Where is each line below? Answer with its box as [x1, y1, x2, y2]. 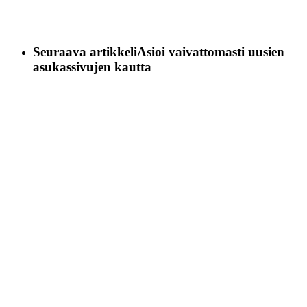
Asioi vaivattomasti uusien [137, 44, 284, 59]
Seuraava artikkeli [33, 44, 137, 59]
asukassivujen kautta [33, 59, 151, 74]
